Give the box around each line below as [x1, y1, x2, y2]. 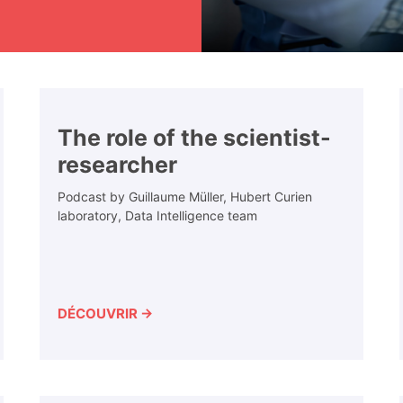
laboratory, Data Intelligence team [58, 208, 257, 224]
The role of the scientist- [58, 124, 331, 152]
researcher [58, 151, 177, 179]
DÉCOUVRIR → [58, 305, 153, 323]
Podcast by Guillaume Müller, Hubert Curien [58, 189, 312, 205]
